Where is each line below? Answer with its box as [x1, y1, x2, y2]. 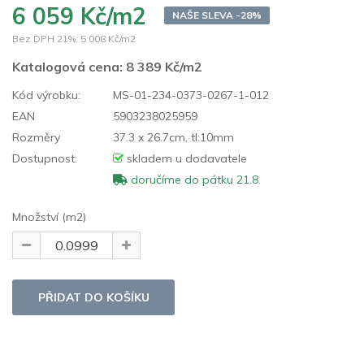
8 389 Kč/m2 [126, 58, 202, 75]
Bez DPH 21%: [12, 32, 78, 45]
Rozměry [12, 129, 60, 145]
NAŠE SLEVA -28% [172, 8, 262, 21]
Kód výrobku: [12, 87, 80, 102]
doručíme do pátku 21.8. [128, 171, 261, 187]
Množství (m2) [12, 209, 86, 224]
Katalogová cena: [12, 58, 126, 75]
